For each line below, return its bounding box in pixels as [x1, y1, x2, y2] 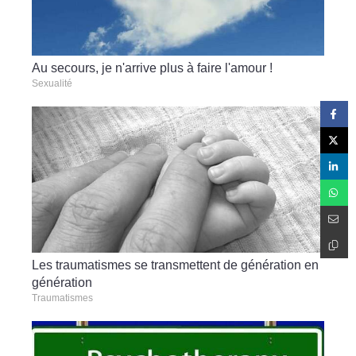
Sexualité [32, 77, 72, 89]
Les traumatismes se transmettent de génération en [32, 257, 319, 272]
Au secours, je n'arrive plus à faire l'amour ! [32, 60, 273, 75]
